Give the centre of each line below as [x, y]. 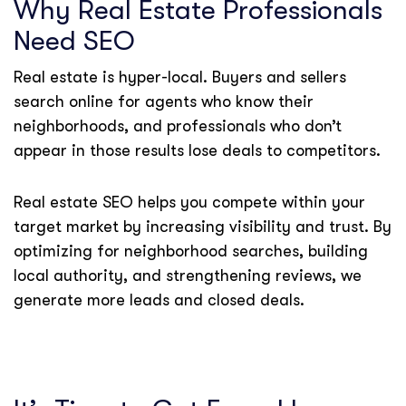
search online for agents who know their [164, 101]
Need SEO [74, 41]
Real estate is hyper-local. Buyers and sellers [180, 77]
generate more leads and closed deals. [159, 300]
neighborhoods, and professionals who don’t [178, 126]
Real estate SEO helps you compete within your [189, 202]
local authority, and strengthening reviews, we [188, 275]
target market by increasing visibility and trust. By [203, 227]
